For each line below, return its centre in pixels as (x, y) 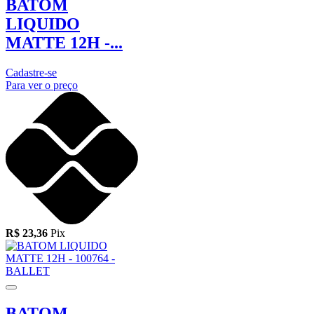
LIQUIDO (43, 23)
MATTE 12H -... (64, 42)
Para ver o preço (42, 85)
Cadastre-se (31, 72)
